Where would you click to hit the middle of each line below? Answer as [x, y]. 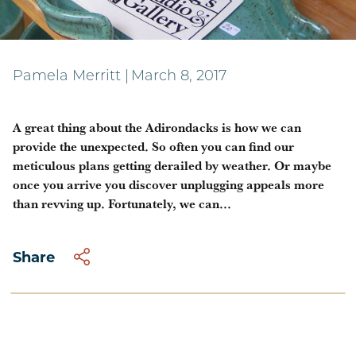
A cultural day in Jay [141, 23]
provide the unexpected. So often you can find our [153, 146]
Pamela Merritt [67, 77]
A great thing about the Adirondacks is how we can [157, 127]
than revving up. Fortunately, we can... [122, 203]
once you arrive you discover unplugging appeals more [168, 184]
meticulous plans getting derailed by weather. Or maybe [172, 165]
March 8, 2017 [179, 77]
